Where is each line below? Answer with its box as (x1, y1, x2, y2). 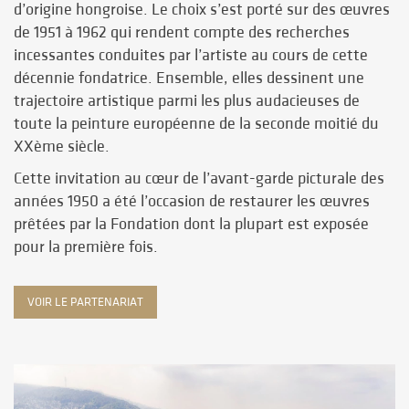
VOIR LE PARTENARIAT (27, 295, 143, 309)
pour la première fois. (14, 236, 158, 257)
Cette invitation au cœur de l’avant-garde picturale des (14, 168, 384, 189)
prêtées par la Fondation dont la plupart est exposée (14, 214, 369, 235)
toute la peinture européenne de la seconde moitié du (14, 113, 379, 134)
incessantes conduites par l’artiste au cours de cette (14, 45, 368, 66)
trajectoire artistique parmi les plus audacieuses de (14, 90, 360, 111)
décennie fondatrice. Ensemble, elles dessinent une (14, 68, 364, 89)
